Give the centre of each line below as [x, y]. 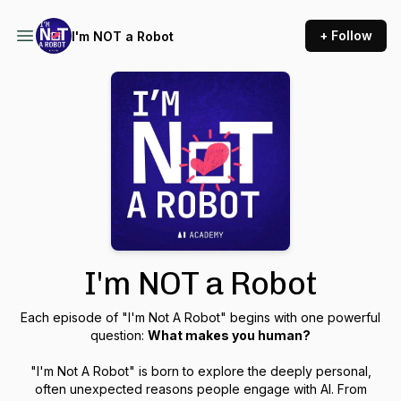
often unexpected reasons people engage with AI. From [200, 389]
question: [119, 335]
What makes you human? [229, 335]
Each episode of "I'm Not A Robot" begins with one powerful [200, 317]
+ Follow [346, 35]
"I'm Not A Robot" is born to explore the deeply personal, [200, 371]
